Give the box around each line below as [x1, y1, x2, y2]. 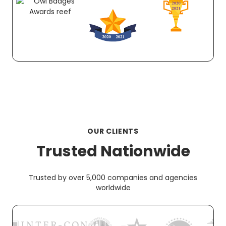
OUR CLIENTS [87, 126, 139, 136]
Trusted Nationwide [36, 140, 190, 162]
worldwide [95, 182, 131, 193]
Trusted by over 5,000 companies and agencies [29, 172, 197, 183]
